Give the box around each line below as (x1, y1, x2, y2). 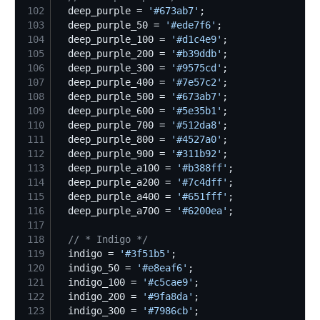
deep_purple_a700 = (56, 204, 176, 216)
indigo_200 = (56, 290, 142, 302)
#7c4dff (182, 176, 222, 188)
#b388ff (182, 161, 222, 174)
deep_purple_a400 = (56, 190, 176, 202)
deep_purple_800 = (56, 133, 171, 145)
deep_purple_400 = (56, 76, 171, 88)
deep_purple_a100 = (56, 161, 176, 174)
